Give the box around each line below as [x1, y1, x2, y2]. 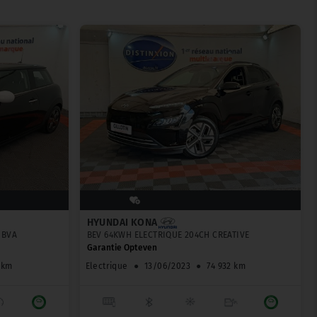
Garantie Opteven [86, 243, 157, 253]
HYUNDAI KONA [86, 217, 158, 229]
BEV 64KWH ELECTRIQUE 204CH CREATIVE [86, 230, 250, 241]
